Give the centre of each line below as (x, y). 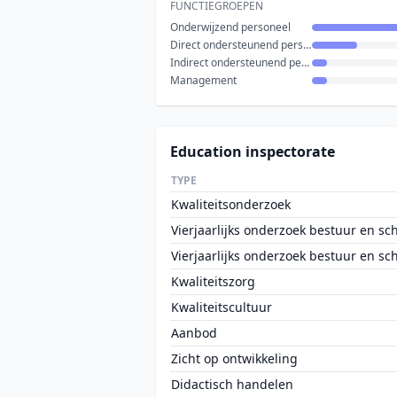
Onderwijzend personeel (230, 27)
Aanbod (194, 333)
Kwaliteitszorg (213, 281)
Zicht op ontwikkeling (234, 358)
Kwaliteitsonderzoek (231, 204)
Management (203, 80)
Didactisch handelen (232, 384)
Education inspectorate (253, 152)
